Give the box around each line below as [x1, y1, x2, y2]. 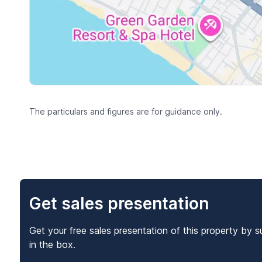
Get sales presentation [29, 194, 209, 214]
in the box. [29, 239, 75, 251]
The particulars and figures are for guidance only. [29, 106, 222, 116]
